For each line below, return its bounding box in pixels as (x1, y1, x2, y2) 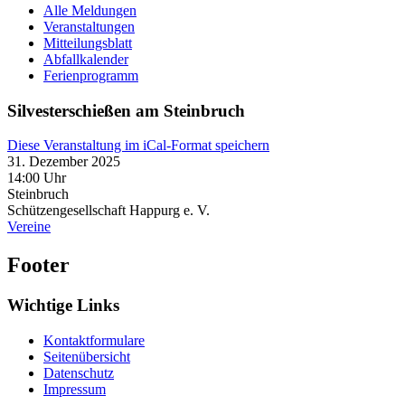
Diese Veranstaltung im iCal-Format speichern (7, 137, 269, 154)
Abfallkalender (43, 52, 128, 67)
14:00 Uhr (7, 170, 66, 186)
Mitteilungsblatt (43, 35, 132, 51)
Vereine (7, 219, 51, 235)
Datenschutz (43, 364, 114, 381)
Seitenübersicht (43, 348, 130, 364)
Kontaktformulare (43, 332, 145, 348)
